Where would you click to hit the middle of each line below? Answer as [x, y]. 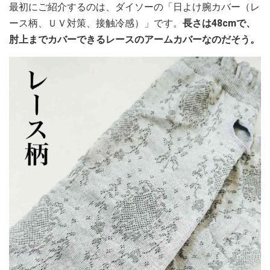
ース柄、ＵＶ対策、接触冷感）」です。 [96, 23]
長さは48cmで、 [219, 23]
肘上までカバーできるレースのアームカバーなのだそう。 [134, 39]
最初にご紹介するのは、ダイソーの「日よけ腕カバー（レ [134, 7]
